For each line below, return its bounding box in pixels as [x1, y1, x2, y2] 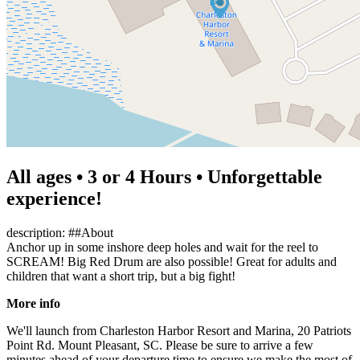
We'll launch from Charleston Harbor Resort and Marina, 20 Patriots [6, 323, 351, 337]
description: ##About [6, 225, 113, 239]
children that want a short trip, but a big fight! [6, 268, 235, 283]
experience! [6, 187, 102, 209]
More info [6, 296, 60, 310]
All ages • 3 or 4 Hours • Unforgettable [6, 166, 322, 187]
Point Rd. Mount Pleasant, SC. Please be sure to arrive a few [6, 337, 313, 352]
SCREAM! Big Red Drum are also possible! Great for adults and [6, 254, 337, 268]
